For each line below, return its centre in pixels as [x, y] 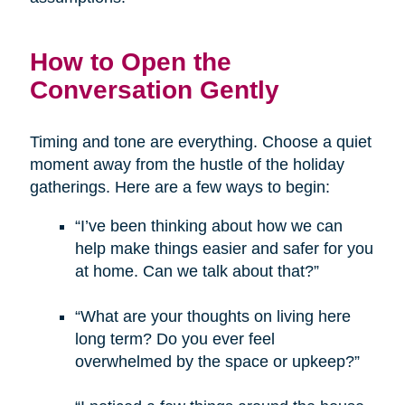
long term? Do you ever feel [174, 339]
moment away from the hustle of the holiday [187, 165]
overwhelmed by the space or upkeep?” [217, 362]
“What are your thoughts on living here [212, 317]
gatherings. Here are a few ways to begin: [179, 188]
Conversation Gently [154, 90]
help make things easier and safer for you [224, 249]
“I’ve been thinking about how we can [208, 226]
